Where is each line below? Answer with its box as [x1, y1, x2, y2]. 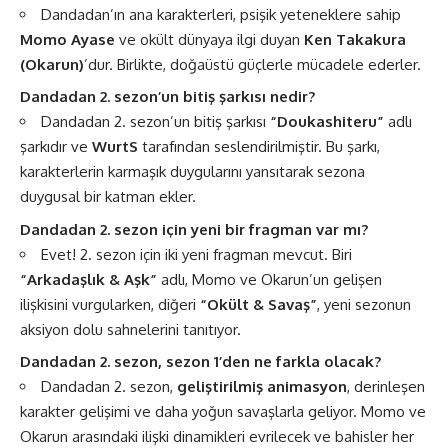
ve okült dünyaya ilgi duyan [115, 29, 304, 49]
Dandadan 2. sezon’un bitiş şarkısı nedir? [20, 87, 315, 106]
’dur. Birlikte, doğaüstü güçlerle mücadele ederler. [84, 54, 421, 74]
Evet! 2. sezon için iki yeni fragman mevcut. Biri [41, 244, 352, 264]
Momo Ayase [20, 29, 115, 49]
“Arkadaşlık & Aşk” [20, 269, 157, 289]
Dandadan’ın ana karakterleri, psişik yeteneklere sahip [41, 4, 401, 24]
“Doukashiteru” [270, 112, 384, 131]
